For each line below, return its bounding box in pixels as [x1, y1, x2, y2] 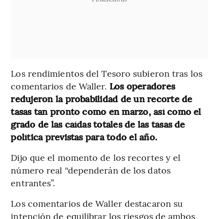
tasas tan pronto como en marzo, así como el [11, 105, 201, 117]
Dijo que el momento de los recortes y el [11, 151, 181, 163]
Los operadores [109, 79, 175, 92]
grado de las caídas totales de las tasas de [11, 117, 185, 130]
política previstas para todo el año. [11, 130, 157, 143]
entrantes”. [11, 176, 55, 189]
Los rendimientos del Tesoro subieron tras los [11, 66, 202, 79]
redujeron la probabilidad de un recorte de [11, 92, 193, 105]
